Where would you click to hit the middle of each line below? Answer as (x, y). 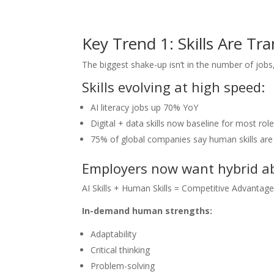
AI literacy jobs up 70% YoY (145, 107)
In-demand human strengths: (147, 210)
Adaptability (114, 234)
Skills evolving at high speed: (174, 87)
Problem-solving (123, 265)
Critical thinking (120, 250)
